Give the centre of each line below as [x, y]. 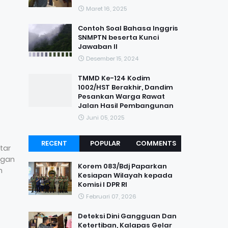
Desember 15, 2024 [112, 59]
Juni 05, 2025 [105, 118]
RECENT [54, 143]
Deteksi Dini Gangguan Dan [127, 216]
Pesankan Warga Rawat [121, 96]
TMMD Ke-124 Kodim [114, 78]
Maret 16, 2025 [106, 9]
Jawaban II [98, 47]
